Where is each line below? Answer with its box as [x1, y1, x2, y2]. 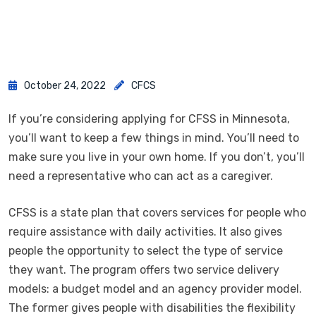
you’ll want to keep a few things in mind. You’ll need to [8, 130, 299, 145]
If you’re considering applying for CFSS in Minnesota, [8, 111, 290, 126]
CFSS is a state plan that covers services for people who [8, 205, 306, 219]
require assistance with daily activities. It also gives [8, 224, 282, 238]
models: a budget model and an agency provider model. [8, 281, 302, 296]
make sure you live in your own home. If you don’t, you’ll [8, 150, 305, 164]
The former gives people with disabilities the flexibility [8, 300, 296, 315]
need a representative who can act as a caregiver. [8, 169, 273, 183]
